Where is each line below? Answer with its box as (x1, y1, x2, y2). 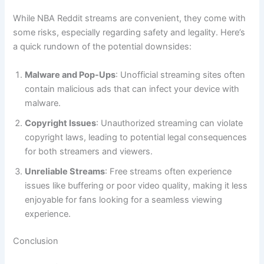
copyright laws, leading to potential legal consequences (25, 131, 247, 143)
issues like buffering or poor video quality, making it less (25, 180, 248, 191)
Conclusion (13, 235, 59, 246)
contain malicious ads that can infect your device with (25, 83, 240, 94)
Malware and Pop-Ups (25, 69, 116, 80)
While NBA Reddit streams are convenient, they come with (13, 13, 246, 24)
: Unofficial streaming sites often (115, 69, 246, 80)
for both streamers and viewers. (25, 146, 153, 157)
